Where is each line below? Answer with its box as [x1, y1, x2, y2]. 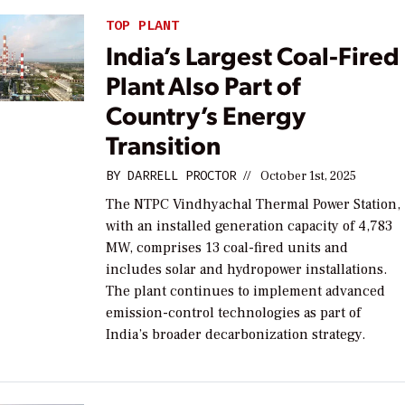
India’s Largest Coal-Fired [106, 37, 400, 71]
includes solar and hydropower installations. [106, 259, 388, 278]
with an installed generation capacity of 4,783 [106, 216, 393, 235]
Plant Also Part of [106, 67, 302, 101]
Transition [106, 127, 221, 161]
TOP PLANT [106, 16, 180, 35]
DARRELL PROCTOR [127, 166, 237, 184]
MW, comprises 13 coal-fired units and [106, 238, 349, 257]
